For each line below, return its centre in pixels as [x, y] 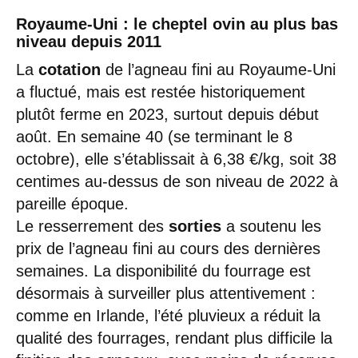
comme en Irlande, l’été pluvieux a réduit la [168, 315]
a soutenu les [274, 226]
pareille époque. [72, 203]
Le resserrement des [92, 226]
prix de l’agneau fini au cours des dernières [168, 248]
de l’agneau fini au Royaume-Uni [221, 69]
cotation [72, 69]
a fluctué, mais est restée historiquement [161, 91]
